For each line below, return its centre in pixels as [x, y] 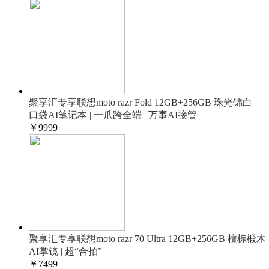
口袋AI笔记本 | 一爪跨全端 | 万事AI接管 [113, 115]
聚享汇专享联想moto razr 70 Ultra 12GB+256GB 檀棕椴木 [147, 239]
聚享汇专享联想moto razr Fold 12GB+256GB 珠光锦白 [141, 102]
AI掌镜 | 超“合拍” [65, 251]
